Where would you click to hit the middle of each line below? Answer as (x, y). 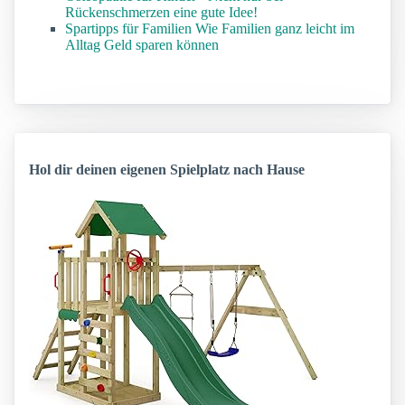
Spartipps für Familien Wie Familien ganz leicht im (210, 29)
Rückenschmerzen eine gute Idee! (161, 13)
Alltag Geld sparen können (142, 45)
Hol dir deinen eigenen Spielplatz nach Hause (167, 170)
